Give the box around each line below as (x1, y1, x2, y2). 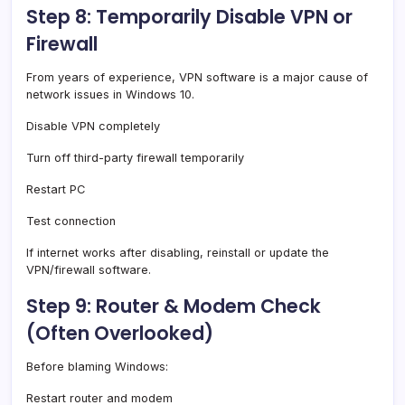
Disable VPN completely (26, 118, 160, 133)
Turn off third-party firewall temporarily (26, 150, 244, 165)
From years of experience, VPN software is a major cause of (26, 70, 368, 84)
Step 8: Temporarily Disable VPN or (26, 3, 353, 30)
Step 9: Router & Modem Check (26, 292, 321, 319)
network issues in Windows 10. (26, 87, 194, 101)
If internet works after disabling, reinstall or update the (26, 245, 329, 259)
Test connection (26, 213, 116, 228)
